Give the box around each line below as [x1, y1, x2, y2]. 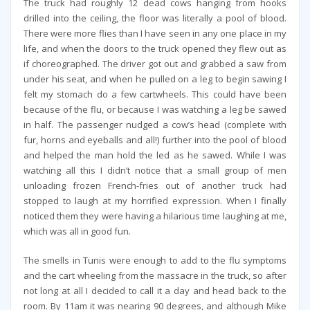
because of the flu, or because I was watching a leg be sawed [23, 102, 287, 116]
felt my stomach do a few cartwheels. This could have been [23, 87, 287, 100]
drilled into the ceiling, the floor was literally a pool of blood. [23, 11, 287, 24]
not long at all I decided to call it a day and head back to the [23, 284, 287, 298]
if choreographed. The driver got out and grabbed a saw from [23, 57, 287, 70]
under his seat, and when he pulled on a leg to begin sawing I [23, 72, 287, 85]
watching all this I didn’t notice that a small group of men [23, 163, 287, 176]
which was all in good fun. [23, 224, 131, 237]
